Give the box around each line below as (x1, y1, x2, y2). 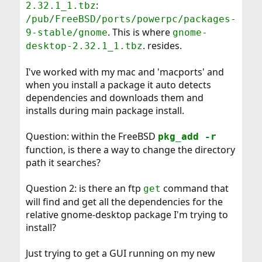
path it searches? (25, 156, 101, 169)
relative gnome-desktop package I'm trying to (25, 208, 228, 221)
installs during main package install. (25, 104, 184, 117)
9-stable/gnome (25, 26, 108, 38)
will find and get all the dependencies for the (25, 195, 223, 208)
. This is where (107, 25, 173, 39)
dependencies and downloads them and (25, 91, 204, 104)
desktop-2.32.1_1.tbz (25, 40, 143, 51)
